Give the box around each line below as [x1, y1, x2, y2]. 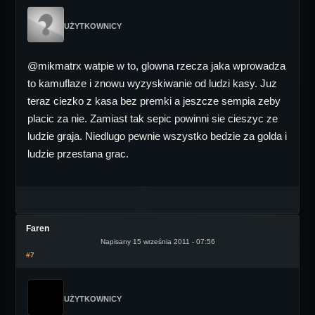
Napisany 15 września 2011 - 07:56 [100, 238, 215, 245]
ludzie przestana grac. [27, 148, 129, 160]
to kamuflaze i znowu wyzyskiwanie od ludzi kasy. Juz [27, 77, 277, 89]
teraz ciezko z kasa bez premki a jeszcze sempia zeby [27, 95, 281, 107]
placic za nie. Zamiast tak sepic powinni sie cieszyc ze [27, 112, 278, 124]
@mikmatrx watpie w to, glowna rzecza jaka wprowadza [27, 60, 285, 72]
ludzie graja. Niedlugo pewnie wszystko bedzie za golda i [27, 130, 287, 142]
